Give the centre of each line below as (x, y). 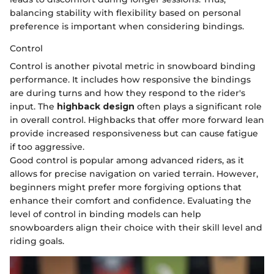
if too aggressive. (47, 146)
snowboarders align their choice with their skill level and (136, 227)
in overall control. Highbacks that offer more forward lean (137, 120)
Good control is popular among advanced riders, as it (127, 160)
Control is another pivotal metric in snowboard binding (133, 66)
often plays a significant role (198, 106)
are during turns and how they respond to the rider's (128, 93)
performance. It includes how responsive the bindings (130, 79)
